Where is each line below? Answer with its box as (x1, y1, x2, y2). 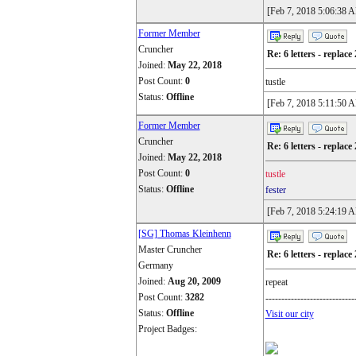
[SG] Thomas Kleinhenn (137, 228, 231, 239)
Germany (137, 260, 173, 271)
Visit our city (265, 308, 314, 319)
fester (265, 184, 286, 195)
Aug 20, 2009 (167, 276, 221, 287)
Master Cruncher (137, 244, 202, 255)
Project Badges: (137, 323, 197, 335)
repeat (265, 277, 288, 288)
